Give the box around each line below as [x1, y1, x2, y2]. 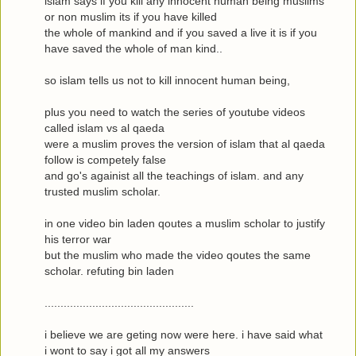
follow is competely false [44, 153, 166, 167]
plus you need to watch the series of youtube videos [44, 106, 305, 119]
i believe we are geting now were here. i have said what [44, 328, 323, 342]
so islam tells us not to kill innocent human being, [44, 74, 290, 87]
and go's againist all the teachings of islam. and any [44, 169, 304, 183]
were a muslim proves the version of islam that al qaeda [44, 137, 325, 151]
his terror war [44, 233, 111, 246]
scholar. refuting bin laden [44, 265, 174, 278]
